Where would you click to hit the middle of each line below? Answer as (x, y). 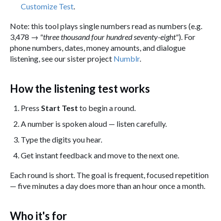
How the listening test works (80, 88)
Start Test (59, 108)
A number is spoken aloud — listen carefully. (94, 123)
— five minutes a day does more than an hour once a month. (108, 185)
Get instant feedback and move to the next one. (100, 155)
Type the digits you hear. (61, 139)
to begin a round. (107, 108)
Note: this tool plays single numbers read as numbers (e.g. (106, 26)
